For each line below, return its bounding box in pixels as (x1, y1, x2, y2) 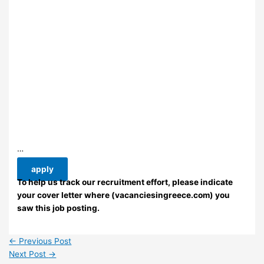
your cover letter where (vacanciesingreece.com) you (17, 190, 230, 200)
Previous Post (16, 236, 72, 246)
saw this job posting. (17, 203, 100, 213)
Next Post (9, 249, 49, 259)
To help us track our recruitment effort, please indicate (17, 177, 233, 187)
